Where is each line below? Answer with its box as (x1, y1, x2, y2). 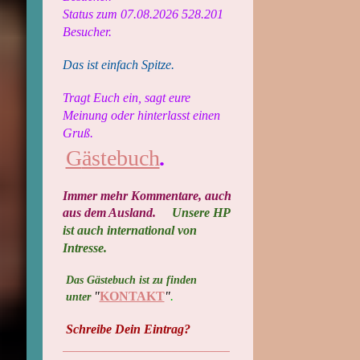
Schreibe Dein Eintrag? (62, 322, 190, 336)
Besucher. (62, 25, 112, 39)
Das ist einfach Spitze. (62, 58, 174, 72)
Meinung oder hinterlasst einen (62, 108, 220, 122)
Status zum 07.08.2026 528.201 (62, 7, 223, 21)
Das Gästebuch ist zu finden (65, 274, 197, 286)
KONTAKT (99, 289, 165, 303)
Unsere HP (171, 206, 230, 219)
